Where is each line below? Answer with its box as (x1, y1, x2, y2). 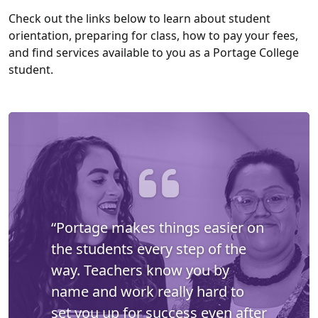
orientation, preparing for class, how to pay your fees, (9, 28, 298, 44)
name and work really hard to (51, 282, 244, 302)
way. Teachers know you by (51, 261, 229, 280)
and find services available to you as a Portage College (9, 45, 299, 61)
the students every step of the (51, 239, 246, 259)
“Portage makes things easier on (51, 218, 264, 238)
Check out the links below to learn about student (9, 11, 270, 27)
